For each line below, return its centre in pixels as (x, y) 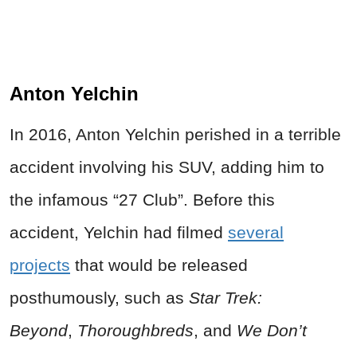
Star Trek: (226, 298)
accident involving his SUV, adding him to (167, 167)
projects (40, 265)
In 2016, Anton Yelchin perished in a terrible (175, 135)
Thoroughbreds (133, 331)
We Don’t (272, 331)
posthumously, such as (99, 298)
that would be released (159, 265)
